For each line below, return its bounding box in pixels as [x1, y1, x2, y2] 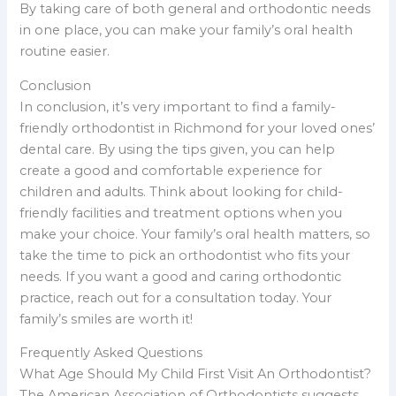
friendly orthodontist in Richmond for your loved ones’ [19, 119, 376, 136]
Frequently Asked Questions [19, 345, 203, 362]
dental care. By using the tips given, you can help [19, 141, 336, 157]
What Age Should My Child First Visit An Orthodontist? [19, 366, 372, 383]
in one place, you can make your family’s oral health [19, 22, 354, 39]
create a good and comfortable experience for [19, 162, 323, 179]
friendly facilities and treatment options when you [19, 204, 343, 221]
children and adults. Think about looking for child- [19, 183, 344, 200]
